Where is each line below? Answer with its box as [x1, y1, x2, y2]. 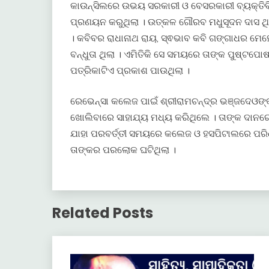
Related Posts [52, 202, 153, 223]
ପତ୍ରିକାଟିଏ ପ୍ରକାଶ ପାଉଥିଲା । [70, 64, 190, 77]
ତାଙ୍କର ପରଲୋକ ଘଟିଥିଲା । [70, 144, 176, 156]
